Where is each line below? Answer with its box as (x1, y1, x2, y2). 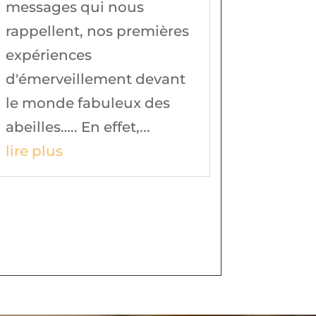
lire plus (6, 142, 63, 159)
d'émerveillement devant (6, 70, 186, 87)
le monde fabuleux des (6, 94, 171, 111)
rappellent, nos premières (6, 22, 190, 39)
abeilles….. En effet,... (6, 118, 151, 135)
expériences (6, 46, 92, 63)
